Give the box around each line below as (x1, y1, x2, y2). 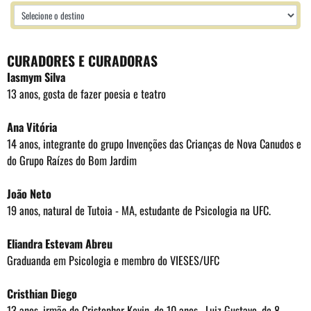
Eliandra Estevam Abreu (7, 235, 112, 253)
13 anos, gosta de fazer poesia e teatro (7, 85, 166, 103)
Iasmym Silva (7, 69, 65, 86)
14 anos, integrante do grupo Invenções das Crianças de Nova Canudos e (7, 135, 301, 153)
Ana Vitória (7, 119, 57, 136)
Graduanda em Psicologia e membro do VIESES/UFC (7, 252, 219, 269)
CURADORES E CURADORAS (7, 51, 158, 72)
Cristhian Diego (7, 285, 77, 303)
